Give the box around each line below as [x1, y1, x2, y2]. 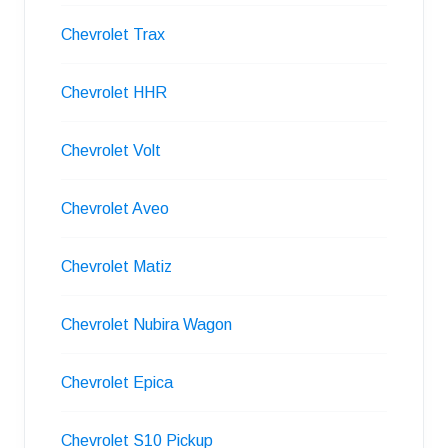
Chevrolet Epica [61, 374, 173, 391]
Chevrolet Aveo [61, 200, 169, 217]
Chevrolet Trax [61, 26, 165, 43]
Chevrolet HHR [61, 84, 167, 101]
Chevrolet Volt [61, 142, 161, 159]
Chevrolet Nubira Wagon [61, 316, 232, 333]
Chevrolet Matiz [61, 258, 172, 275]
